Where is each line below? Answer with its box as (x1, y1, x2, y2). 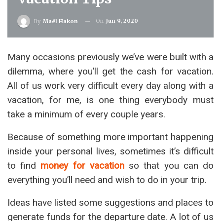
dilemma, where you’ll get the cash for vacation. (7, 66, 214, 77)
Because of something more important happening (7, 131, 214, 143)
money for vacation (40, 160, 124, 171)
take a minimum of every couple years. (7, 109, 165, 120)
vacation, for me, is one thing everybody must (7, 94, 214, 106)
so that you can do (124, 160, 214, 171)
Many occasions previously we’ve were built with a (7, 51, 214, 63)
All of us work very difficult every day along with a (7, 80, 214, 91)
